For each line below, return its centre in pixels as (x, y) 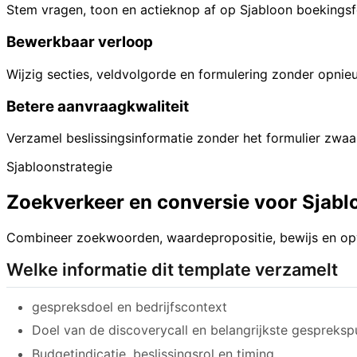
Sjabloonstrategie (59, 167)
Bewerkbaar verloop (80, 42)
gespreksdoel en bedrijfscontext (129, 306)
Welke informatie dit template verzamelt (172, 270)
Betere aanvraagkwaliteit (98, 106)
